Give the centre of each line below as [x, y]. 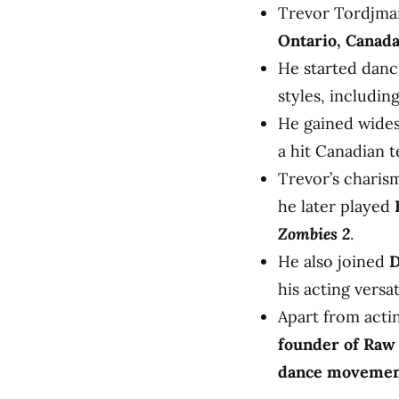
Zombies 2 [314, 234]
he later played [336, 206]
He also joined [334, 261]
